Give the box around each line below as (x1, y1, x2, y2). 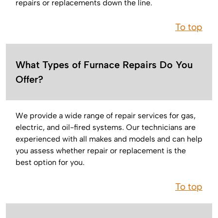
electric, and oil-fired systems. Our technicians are (16, 122, 196, 132)
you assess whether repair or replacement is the (16, 145, 186, 155)
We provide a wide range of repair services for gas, (16, 110, 196, 120)
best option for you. (16, 157, 85, 167)
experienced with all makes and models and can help (16, 134, 202, 144)
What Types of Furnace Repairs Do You (16, 58, 193, 71)
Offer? (16, 73, 43, 85)
